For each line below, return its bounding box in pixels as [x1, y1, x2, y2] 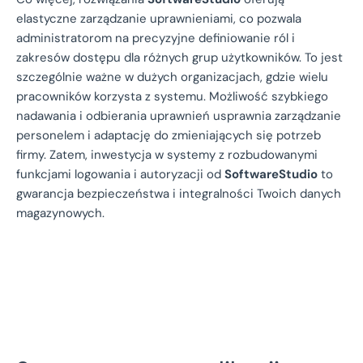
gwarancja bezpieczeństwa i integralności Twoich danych [16, 186, 341, 203]
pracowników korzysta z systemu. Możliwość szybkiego [16, 88, 328, 105]
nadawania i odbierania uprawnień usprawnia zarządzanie [16, 108, 341, 125]
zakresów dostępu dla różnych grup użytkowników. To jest [16, 49, 343, 66]
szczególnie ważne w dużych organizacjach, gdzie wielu [16, 69, 328, 86]
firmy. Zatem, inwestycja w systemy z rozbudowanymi [16, 147, 318, 164]
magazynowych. [16, 205, 105, 222]
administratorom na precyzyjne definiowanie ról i [16, 30, 295, 47]
